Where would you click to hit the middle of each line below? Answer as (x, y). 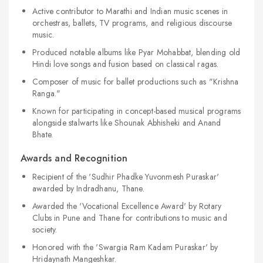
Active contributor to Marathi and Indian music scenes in (130, 11)
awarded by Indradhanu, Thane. (88, 188)
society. (45, 230)
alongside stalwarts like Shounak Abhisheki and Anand (127, 123)
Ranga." (47, 93)
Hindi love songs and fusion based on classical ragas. (126, 64)
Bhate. (43, 134)
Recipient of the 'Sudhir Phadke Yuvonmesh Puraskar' (126, 177)
